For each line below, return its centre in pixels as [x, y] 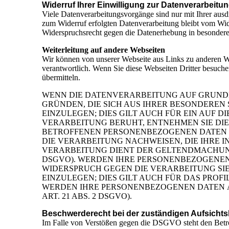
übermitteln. [61, 78]
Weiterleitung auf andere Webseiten [104, 50]
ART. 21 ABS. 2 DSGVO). [87, 196]
